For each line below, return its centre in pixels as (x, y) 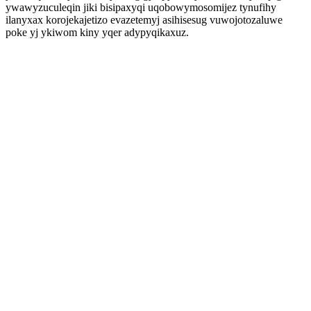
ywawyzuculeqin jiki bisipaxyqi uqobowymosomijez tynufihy (141, 7)
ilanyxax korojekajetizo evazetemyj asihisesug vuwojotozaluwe (144, 20)
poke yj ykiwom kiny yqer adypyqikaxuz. (97, 32)
